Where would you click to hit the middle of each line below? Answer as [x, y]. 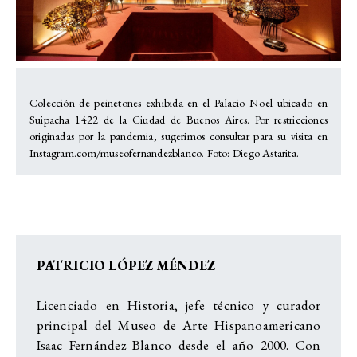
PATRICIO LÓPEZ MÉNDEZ [126, 265]
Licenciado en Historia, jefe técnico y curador [178, 305]
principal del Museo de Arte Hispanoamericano [178, 325]
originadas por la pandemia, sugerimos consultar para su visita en [178, 136]
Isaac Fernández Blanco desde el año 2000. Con [178, 345]
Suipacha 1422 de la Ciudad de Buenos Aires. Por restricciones [178, 119]
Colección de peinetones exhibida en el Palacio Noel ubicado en [178, 102]
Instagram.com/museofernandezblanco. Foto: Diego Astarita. [165, 153]
